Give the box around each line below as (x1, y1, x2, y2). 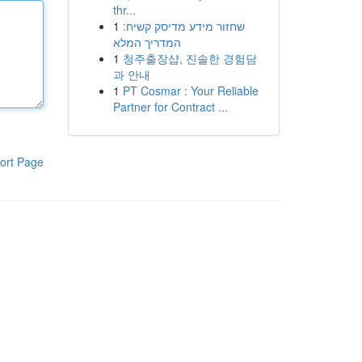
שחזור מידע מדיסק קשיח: (122, 18, 245, 34)
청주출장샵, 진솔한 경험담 (122, 50, 257, 66)
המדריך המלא (112, 34, 181, 50)
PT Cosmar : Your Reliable (122, 82, 259, 99)
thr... (112, 2, 136, 18)
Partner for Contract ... (112, 99, 228, 115)
